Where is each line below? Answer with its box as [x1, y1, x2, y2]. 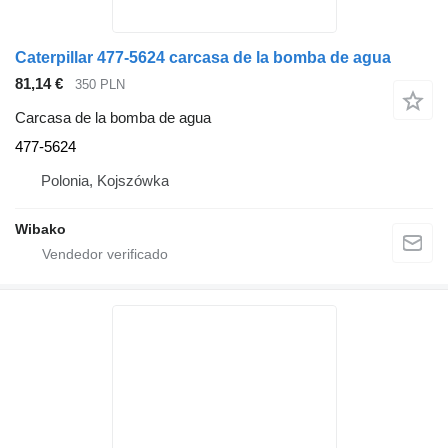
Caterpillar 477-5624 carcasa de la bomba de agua [15, 48, 391, 66]
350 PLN [75, 76, 125, 92]
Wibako [15, 221, 66, 238]
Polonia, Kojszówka [41, 172, 169, 190]
